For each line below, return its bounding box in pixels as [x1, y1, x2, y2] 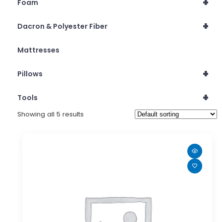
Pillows [17, 68, 43, 79]
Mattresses [17, 45, 59, 55]
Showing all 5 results [17, 109, 84, 119]
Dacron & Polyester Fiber [17, 21, 108, 31]
